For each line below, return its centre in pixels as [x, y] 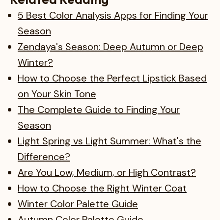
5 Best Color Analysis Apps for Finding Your [113, 15]
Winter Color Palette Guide [78, 204]
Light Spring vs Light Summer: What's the [110, 141]
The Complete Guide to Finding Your [99, 109]
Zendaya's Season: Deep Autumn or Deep [110, 46]
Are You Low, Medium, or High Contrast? [107, 172]
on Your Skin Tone [57, 94]
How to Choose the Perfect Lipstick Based [112, 78]
